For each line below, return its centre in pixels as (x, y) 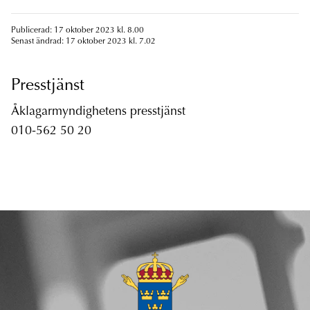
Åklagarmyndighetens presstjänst (98, 112)
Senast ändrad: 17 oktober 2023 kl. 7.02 (83, 42)
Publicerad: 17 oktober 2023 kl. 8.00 (77, 31)
